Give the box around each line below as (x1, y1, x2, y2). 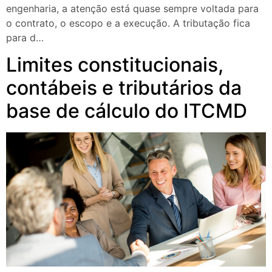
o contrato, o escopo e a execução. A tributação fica (6, 16, 250, 29)
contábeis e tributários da (6, 75, 242, 100)
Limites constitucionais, (6, 52, 223, 76)
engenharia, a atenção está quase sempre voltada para (6, 2, 259, 15)
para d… (6, 31, 44, 44)
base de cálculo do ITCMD (6, 98, 247, 123)
